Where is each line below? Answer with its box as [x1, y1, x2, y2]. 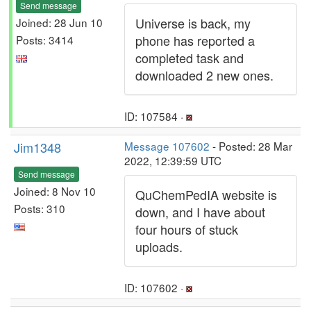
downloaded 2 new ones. [135, 66, 274, 84]
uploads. [135, 237, 183, 255]
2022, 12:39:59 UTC [124, 153, 221, 168]
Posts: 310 [14, 200, 65, 216]
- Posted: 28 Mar [210, 138, 292, 153]
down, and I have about [135, 203, 265, 221]
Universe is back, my [135, 14, 251, 32]
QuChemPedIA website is [135, 185, 277, 203]
